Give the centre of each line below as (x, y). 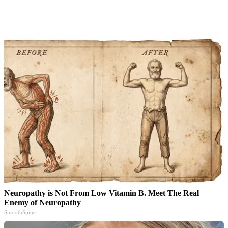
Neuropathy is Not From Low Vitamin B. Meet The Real (102, 193)
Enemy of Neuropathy (42, 202)
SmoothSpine (20, 212)
